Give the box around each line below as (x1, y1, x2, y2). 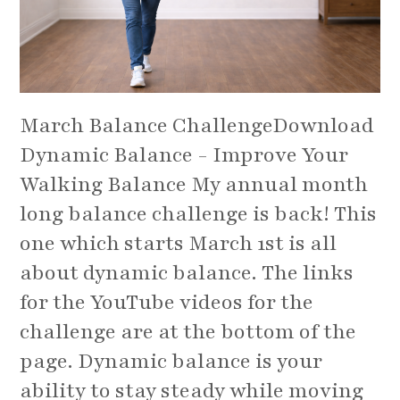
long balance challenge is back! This (20, 200, 378, 229)
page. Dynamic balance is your (20, 347, 323, 376)
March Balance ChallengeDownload (20, 112, 375, 140)
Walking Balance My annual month (20, 171, 369, 199)
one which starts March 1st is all (20, 229, 337, 258)
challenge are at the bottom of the (20, 318, 357, 346)
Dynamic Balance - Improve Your (20, 141, 349, 170)
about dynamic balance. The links (20, 259, 354, 287)
